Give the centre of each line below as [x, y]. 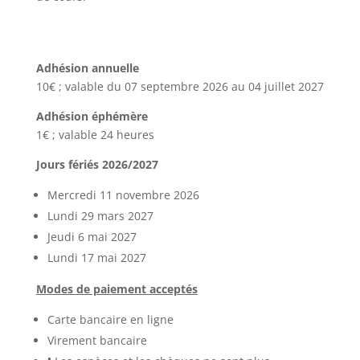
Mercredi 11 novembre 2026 [123, 195]
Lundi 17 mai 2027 [96, 258]
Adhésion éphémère [92, 116]
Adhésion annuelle [87, 68]
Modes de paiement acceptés [117, 289]
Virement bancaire [97, 340]
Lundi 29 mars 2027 [100, 216]
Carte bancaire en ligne [110, 319]
